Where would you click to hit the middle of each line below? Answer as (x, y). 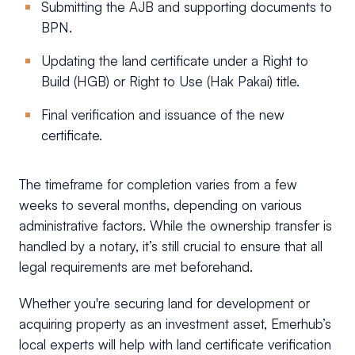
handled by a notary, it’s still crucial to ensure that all (171, 246)
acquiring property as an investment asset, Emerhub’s (175, 323)
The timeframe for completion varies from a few (158, 184)
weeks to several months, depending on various (160, 204)
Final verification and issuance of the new (163, 114)
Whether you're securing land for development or (164, 303)
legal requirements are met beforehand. (136, 266)
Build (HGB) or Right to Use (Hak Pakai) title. (170, 81)
